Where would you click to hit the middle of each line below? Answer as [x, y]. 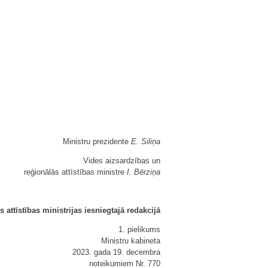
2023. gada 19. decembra [116, 252]
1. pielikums [139, 229]
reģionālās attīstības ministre [75, 172]
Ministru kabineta [131, 241]
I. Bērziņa [144, 172]
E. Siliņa [146, 141]
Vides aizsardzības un [122, 161]
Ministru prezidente [97, 141]
